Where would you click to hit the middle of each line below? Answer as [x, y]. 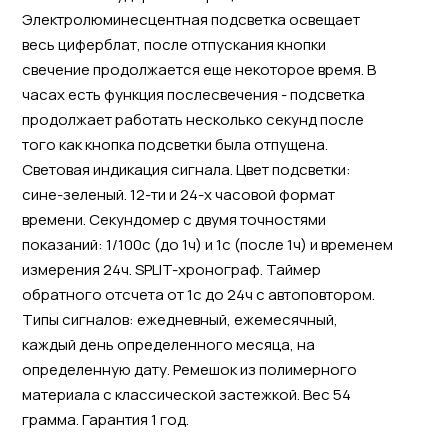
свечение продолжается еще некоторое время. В [198, 69]
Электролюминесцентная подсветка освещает [190, 19]
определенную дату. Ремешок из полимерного [189, 369]
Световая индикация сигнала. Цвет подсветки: [186, 169]
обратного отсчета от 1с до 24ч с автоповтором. [198, 294]
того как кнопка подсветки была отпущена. [174, 144]
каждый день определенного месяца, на [168, 344]
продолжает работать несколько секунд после [192, 119]
